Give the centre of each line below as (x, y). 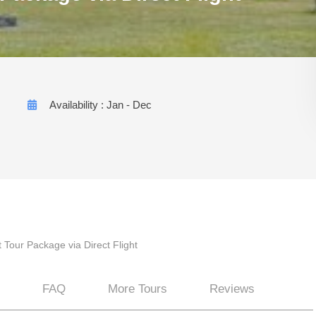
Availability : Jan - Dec (101, 105)
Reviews (232, 289)
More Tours (138, 289)
